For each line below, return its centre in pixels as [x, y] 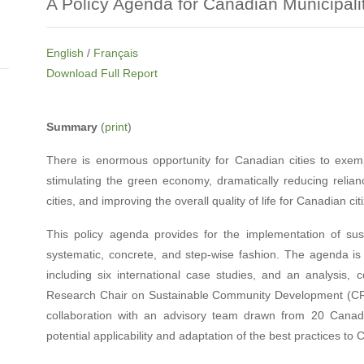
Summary [71, 126]
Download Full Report [102, 73]
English [65, 52]
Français [115, 52]
